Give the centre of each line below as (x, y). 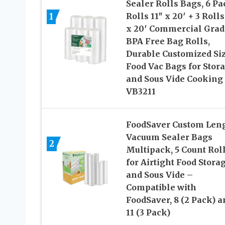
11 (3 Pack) (148, 212)
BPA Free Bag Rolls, (168, 41)
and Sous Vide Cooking (174, 79)
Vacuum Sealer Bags (169, 137)
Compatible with (161, 187)
